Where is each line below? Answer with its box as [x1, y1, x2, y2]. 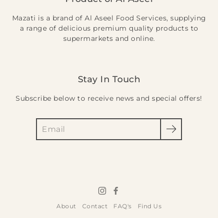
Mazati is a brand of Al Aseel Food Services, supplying [12, 13, 206, 22]
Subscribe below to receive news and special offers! [16, 93, 202, 103]
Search [36, 118, 60, 127]
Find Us [137, 202, 162, 210]
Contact [82, 202, 108, 210]
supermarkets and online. [63, 34, 155, 43]
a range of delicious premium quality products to [19, 23, 199, 33]
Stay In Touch [77, 73, 141, 85]
